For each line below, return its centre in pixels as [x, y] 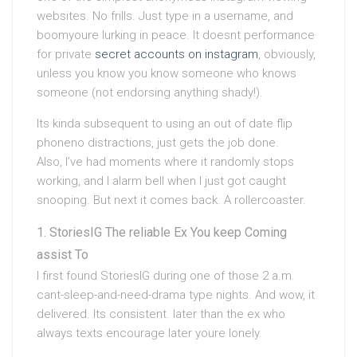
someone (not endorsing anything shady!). [150, 92]
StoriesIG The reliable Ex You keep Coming [168, 232]
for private [66, 54]
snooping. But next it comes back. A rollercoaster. [171, 200]
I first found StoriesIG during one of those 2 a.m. [166, 276]
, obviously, [287, 54]
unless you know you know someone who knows [167, 73]
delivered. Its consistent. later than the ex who [161, 314]
